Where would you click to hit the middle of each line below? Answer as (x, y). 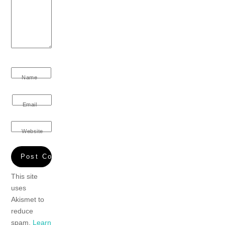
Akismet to (28, 199)
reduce (22, 211)
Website (32, 131)
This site (25, 176)
